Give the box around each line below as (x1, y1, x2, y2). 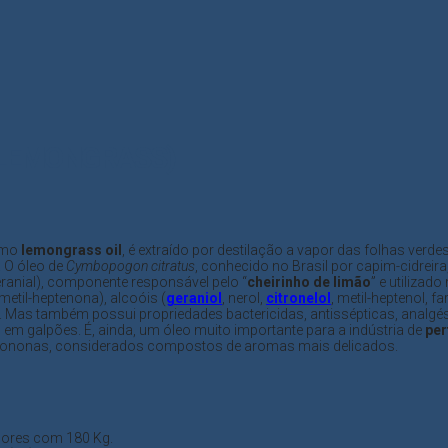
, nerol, (222, 290, 266, 307)
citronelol (266, 290, 331, 307)
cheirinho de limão (247, 274, 371, 291)
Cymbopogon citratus (66, 258, 195, 275)
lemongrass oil (21, 242, 122, 259)
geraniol (166, 290, 222, 307)
